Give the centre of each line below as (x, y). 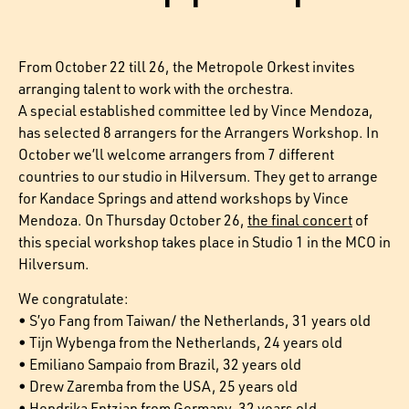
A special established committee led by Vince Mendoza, (196, 110)
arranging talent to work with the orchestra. (156, 89)
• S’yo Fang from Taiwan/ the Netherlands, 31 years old (194, 321)
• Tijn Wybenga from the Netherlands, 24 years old (180, 343)
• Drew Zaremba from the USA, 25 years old (158, 387)
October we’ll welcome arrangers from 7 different (176, 154)
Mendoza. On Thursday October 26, (133, 220)
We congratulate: (73, 299)
